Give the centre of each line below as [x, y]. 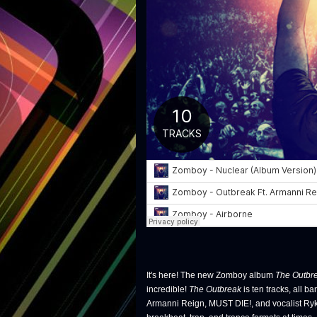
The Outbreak [215, 289]
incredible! [168, 289]
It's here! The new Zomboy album [211, 275]
